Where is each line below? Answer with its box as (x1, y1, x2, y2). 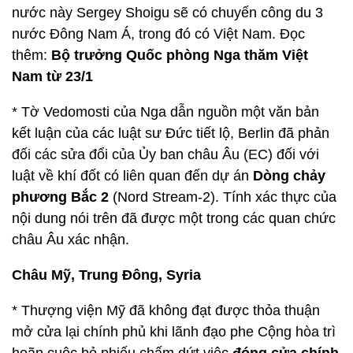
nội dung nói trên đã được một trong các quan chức (12, 210, 336, 226)
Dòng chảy (253, 168, 325, 184)
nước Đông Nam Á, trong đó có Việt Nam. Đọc (12, 26, 305, 42)
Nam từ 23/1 (12, 69, 93, 84)
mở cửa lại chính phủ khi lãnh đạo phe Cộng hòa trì (12, 324, 336, 340)
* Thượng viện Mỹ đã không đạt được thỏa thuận (12, 303, 320, 318)
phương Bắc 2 (12, 189, 109, 205)
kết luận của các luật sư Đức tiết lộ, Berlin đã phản (12, 125, 329, 141)
